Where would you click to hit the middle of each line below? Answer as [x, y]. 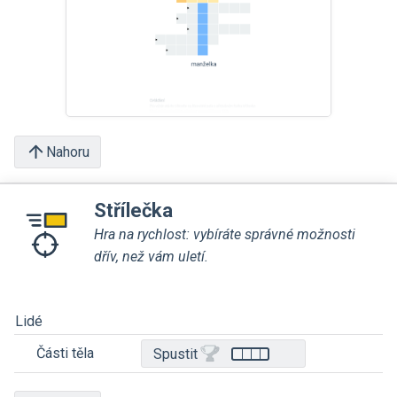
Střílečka [133, 210]
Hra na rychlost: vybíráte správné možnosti [225, 234]
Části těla [54, 353]
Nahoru [68, 152]
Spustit [175, 354]
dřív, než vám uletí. [151, 257]
